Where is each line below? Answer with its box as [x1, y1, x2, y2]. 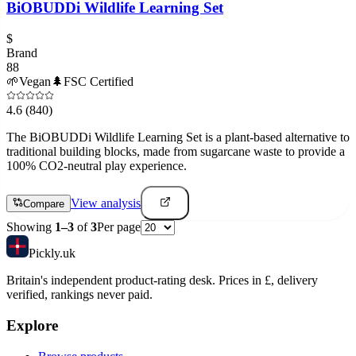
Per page [97, 220, 141, 234]
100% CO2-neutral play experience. [6, 158, 187, 172]
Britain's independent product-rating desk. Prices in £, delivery [6, 273, 318, 288]
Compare [23, 197, 64, 210]
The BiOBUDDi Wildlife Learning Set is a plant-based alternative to [6, 130, 350, 144]
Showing [6, 220, 55, 234]
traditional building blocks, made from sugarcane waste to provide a [6, 144, 345, 158]
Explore [6, 316, 58, 334]
